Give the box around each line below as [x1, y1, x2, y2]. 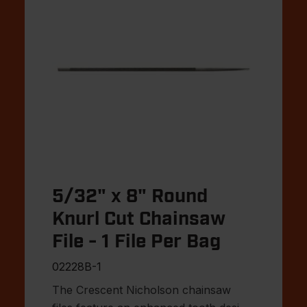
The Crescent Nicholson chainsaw [52, 282, 232, 297]
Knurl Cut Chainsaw [52, 209, 226, 229]
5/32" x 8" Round [52, 186, 208, 206]
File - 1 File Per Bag [52, 232, 221, 251]
